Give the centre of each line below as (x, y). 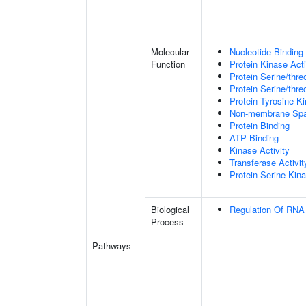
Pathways (112, 246)
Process (167, 222)
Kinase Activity (260, 150)
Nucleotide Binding (266, 52)
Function (168, 64)
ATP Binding (254, 138)
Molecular (170, 52)
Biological (170, 209)
